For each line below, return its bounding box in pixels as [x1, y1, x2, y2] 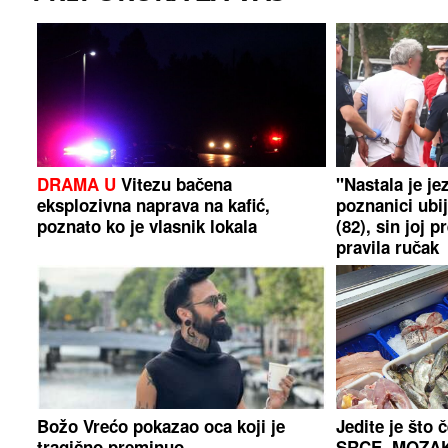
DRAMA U [37, 171, 117, 196]
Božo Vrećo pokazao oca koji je [37, 414, 286, 439]
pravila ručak [335, 234, 439, 259]
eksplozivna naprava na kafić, [37, 192, 271, 217]
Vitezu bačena [116, 171, 233, 196]
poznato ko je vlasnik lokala [37, 213, 258, 238]
